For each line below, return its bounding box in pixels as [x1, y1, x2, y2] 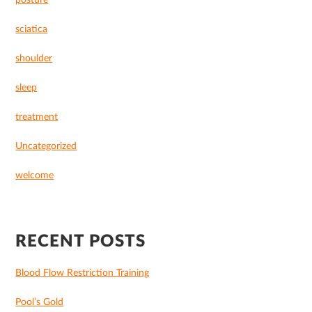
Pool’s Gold [15, 297, 64, 308]
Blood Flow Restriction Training [15, 268, 150, 279]
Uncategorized [15, 141, 77, 152]
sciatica [15, 24, 48, 35]
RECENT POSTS [15, 233, 146, 251]
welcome [15, 171, 54, 181]
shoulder [15, 54, 53, 64]
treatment [15, 112, 58, 123]
